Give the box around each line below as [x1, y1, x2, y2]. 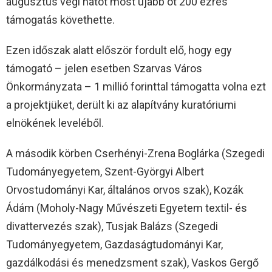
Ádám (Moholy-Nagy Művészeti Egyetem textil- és [6, 201, 247, 214]
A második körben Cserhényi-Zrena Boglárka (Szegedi [6, 146, 265, 160]
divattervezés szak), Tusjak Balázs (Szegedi [6, 219, 218, 233]
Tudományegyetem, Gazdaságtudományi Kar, [6, 237, 223, 251]
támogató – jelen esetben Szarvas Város [6, 61, 202, 75]
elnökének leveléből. [6, 116, 104, 129]
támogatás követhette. [6, 13, 115, 26]
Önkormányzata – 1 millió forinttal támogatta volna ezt [6, 80, 266, 93]
